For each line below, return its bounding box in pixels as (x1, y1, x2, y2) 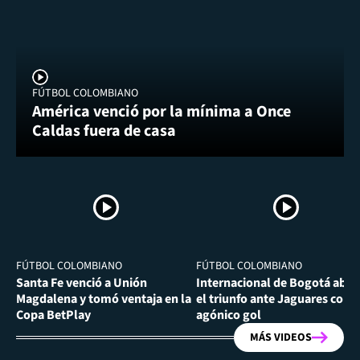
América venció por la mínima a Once (32, 100, 291, 123)
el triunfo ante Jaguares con (196, 289, 350, 308)
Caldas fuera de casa (32, 119, 176, 142)
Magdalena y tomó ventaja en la (16, 289, 191, 308)
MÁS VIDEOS (250, 329, 312, 346)
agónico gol (196, 305, 261, 324)
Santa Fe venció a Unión (16, 273, 147, 292)
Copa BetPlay (16, 305, 91, 324)
